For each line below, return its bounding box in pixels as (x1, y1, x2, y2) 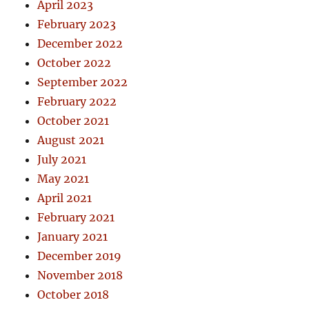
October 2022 (37, 55, 112, 70)
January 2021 (37, 229, 108, 243)
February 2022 (37, 94, 117, 108)
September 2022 (37, 74, 128, 89)
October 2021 (37, 113, 110, 128)
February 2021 (37, 210, 115, 224)
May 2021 (37, 171, 90, 186)
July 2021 (37, 152, 87, 166)
